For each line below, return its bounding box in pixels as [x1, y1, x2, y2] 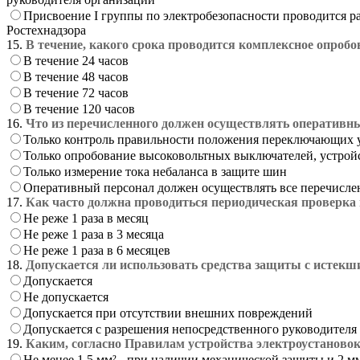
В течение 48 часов [23, 69, 129, 84]
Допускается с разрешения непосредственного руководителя [23, 321, 357, 336]
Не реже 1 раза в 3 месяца [23, 227, 164, 241]
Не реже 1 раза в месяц [23, 211, 149, 225]
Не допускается [23, 289, 108, 304]
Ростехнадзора [6, 22, 86, 37]
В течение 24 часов [23, 53, 129, 67]
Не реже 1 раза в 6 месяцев [23, 243, 170, 257]
